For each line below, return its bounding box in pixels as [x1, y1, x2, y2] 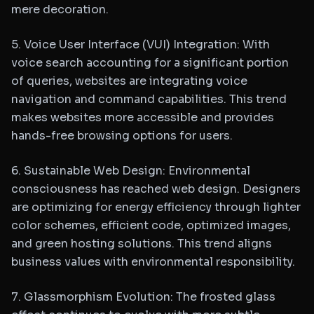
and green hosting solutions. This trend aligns [11, 236, 272, 251]
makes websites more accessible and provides [11, 110, 274, 125]
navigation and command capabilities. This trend [11, 92, 287, 107]
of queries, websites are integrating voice [11, 74, 247, 88]
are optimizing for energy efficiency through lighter [11, 200, 301, 214]
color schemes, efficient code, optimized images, [11, 218, 291, 233]
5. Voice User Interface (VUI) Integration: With [11, 37, 270, 52]
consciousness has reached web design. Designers [11, 182, 301, 196]
